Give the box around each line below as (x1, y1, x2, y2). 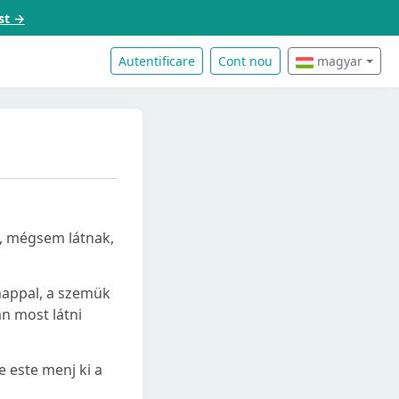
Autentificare (118, 53, 196, 70)
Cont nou (218, 53, 273, 70)
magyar (313, 53, 363, 70)
